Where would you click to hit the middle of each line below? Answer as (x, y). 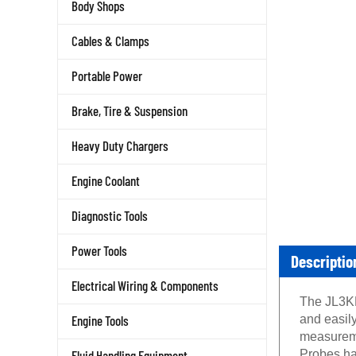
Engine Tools (100, 320)
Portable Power (107, 75)
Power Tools (99, 250)
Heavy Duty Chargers (120, 145)
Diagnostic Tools (110, 215)
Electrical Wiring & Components (145, 285)
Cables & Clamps (110, 41)
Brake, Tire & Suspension (130, 110)
